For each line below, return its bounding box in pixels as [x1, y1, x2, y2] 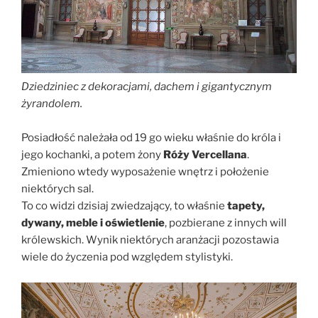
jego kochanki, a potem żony [21, 148, 161, 162]
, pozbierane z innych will [165, 216, 287, 230]
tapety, [227, 199, 265, 213]
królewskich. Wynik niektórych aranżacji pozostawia [21, 234, 279, 247]
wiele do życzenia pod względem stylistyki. [21, 251, 233, 264]
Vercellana [192, 148, 247, 162]
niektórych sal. [21, 182, 94, 196]
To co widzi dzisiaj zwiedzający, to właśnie [21, 199, 227, 213]
